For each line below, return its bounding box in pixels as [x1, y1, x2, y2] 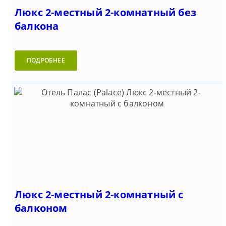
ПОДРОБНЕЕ [27, 56, 65, 65]
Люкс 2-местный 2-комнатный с [15, 188, 184, 202]
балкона [15, 19, 59, 33]
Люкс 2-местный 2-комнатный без [15, 6, 197, 20]
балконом [15, 201, 68, 215]
